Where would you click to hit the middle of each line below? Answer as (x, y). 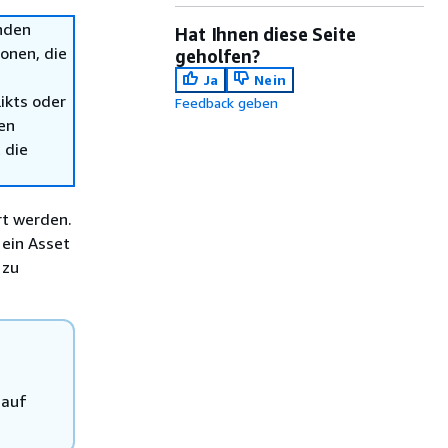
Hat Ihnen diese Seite (265, 34)
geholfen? (217, 56)
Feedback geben (227, 102)
